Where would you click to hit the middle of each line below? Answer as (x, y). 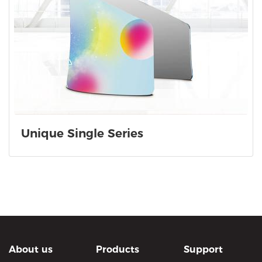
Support (203, 249)
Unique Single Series (82, 133)
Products (118, 249)
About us (31, 249)
